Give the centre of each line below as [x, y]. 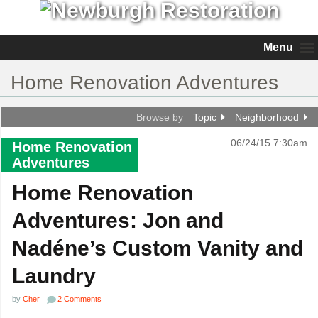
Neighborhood [267, 117]
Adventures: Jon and [118, 220]
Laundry [54, 276]
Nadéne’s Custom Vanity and [158, 248]
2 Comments [79, 299]
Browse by [160, 117]
